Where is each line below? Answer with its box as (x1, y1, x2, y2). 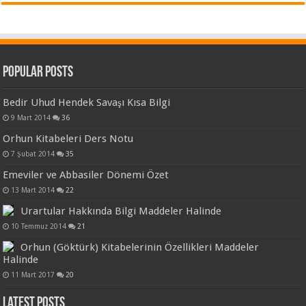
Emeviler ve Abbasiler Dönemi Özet (3, 169, 169, 181)
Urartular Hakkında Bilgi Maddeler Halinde (20, 205, 222, 217)
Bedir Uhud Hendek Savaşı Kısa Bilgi (3, 96, 171, 109)
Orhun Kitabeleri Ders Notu (3, 133, 134, 145)
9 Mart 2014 (11, 113, 51, 122)
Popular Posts (3, 65, 74, 81)
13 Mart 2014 (11, 186, 55, 194)
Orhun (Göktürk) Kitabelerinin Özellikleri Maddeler (20, 241, 260, 253)
